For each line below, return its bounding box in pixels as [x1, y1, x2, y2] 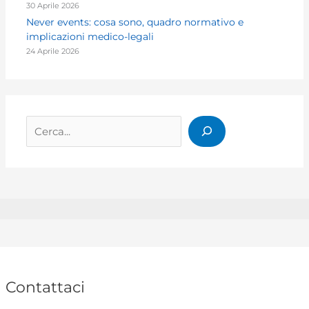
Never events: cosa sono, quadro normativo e [26, 16, 244, 28]
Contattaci [6, 277, 85, 297]
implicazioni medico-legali [26, 30, 154, 43]
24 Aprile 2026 [26, 46, 80, 56]
